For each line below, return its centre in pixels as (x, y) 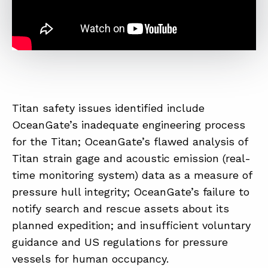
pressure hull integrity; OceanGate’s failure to (131, 191)
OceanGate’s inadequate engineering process (129, 124)
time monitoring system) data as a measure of (132, 175)
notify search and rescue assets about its (121, 208)
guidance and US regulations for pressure (120, 242)
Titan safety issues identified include (108, 108)
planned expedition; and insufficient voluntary (131, 225)
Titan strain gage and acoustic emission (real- (131, 158)
